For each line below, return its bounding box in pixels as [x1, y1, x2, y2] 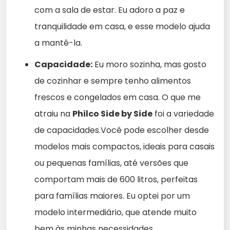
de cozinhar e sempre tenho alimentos [34, 74, 191, 87]
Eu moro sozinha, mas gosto [92, 58, 206, 70]
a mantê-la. [34, 36, 82, 49]
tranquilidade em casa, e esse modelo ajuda [34, 20, 210, 32]
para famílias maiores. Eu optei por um [34, 189, 190, 202]
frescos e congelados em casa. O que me [34, 91, 201, 103]
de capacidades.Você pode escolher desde [34, 124, 209, 136]
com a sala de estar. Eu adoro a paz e [34, 4, 185, 16]
